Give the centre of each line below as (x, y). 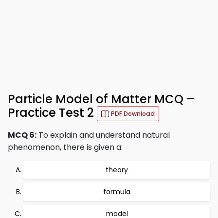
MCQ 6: (22, 135)
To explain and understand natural (103, 135)
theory (117, 170)
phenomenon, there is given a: (65, 147)
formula (117, 192)
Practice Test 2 (52, 113)
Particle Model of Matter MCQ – (101, 99)
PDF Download (133, 114)
